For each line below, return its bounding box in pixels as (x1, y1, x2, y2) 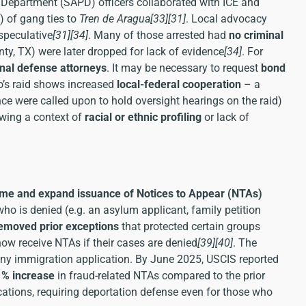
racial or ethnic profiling (85, 110, 201, 124)
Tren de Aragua (79, 12, 150, 25)
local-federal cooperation (117, 77, 241, 91)
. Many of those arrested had (88, 28, 229, 42)
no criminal (229, 28, 283, 42)
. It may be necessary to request (107, 61, 261, 74)
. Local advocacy (186, 12, 267, 25)
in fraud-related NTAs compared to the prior (55, 268, 265, 282)
